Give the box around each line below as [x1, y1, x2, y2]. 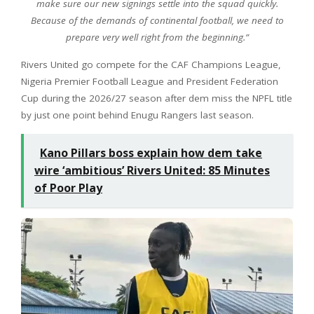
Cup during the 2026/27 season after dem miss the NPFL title [21, 91, 292, 104]
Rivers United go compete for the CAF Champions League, [21, 57, 281, 71]
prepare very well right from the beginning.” [65, 30, 249, 43]
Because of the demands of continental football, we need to [30, 13, 284, 27]
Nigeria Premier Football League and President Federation [21, 74, 278, 88]
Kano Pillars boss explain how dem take [40, 144, 262, 161]
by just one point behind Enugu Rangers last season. [21, 108, 254, 121]
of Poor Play [34, 179, 102, 196]
